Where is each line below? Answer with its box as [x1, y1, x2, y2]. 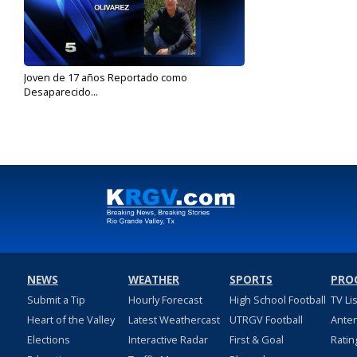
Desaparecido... [24, 84, 98, 100]
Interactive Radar [127, 332, 208, 347]
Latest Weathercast [127, 312, 220, 328]
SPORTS [229, 273, 273, 288]
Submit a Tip [26, 292, 85, 308]
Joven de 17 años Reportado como [24, 70, 187, 85]
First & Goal [229, 332, 284, 347]
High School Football [229, 292, 326, 308]
